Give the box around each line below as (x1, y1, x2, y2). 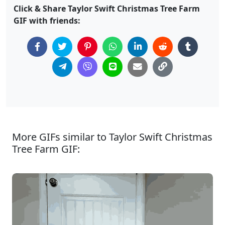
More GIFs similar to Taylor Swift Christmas (12, 130, 212, 144)
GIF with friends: (14, 15, 80, 26)
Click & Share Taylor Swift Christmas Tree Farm (14, 3, 200, 14)
